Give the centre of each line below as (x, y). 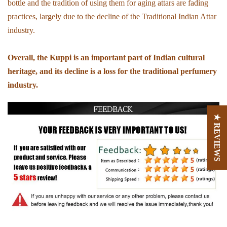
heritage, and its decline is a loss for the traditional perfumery (112, 71)
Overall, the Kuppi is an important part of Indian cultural (106, 58)
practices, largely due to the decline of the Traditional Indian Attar (112, 17)
